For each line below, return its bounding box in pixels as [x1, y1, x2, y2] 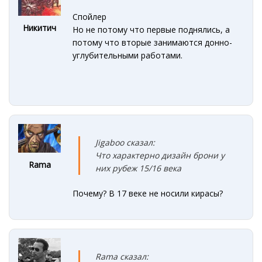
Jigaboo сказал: [95, 136, 156, 148]
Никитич [23, 22, 57, 34]
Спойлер [73, 11, 107, 23]
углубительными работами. [73, 50, 183, 61]
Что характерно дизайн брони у [95, 149, 225, 161]
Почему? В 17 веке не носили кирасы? [73, 187, 223, 199]
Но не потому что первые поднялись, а [73, 24, 230, 36]
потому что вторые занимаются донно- [73, 37, 233, 49]
